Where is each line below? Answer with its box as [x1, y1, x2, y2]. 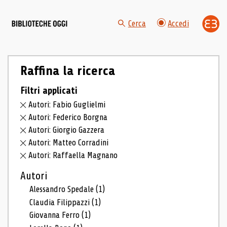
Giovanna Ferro [29, 210, 82, 220]
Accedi [168, 19, 189, 29]
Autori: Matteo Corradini [28, 137, 109, 147]
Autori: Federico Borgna [28, 112, 108, 123]
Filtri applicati [20, 85, 78, 96]
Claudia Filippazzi [29, 197, 92, 207]
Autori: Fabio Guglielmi [28, 100, 106, 110]
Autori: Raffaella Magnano [28, 150, 118, 160]
